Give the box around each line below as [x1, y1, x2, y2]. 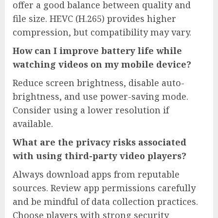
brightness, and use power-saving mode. [13, 91, 188, 103]
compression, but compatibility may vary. [13, 26, 191, 38]
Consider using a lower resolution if [13, 104, 169, 116]
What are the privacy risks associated [13, 136, 186, 148]
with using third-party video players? [13, 150, 186, 162]
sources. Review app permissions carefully [13, 182, 196, 194]
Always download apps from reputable [13, 168, 180, 181]
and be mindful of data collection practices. [13, 196, 198, 208]
